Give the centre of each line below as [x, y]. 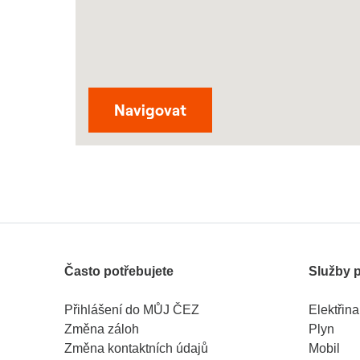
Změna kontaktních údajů [136, 348]
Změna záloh [102, 329]
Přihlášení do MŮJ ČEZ [132, 310]
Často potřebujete [119, 271]
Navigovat [150, 110]
